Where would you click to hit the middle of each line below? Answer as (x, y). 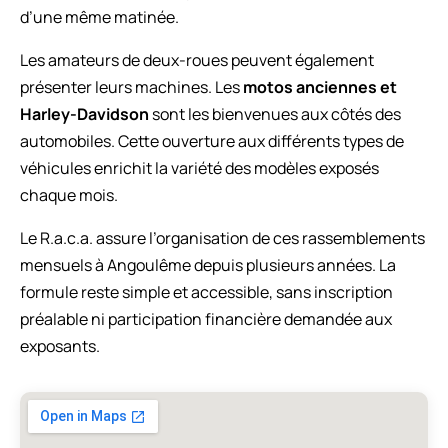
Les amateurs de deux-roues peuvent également (197, 59)
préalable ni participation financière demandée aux (206, 318)
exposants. (60, 345)
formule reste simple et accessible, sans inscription (206, 291)
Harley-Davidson (84, 113)
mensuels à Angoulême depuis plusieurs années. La (208, 264)
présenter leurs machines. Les (131, 86)
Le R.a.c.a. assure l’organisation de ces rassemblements (222, 237)
